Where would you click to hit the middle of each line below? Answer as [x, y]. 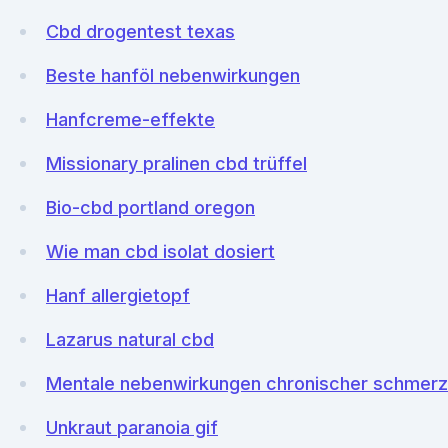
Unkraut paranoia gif [132, 427]
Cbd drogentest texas [140, 31]
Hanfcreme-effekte [130, 119]
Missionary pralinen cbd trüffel [176, 163]
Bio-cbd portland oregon [150, 207]
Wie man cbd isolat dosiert [160, 251]
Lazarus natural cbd [130, 339]
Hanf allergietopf [118, 295]
